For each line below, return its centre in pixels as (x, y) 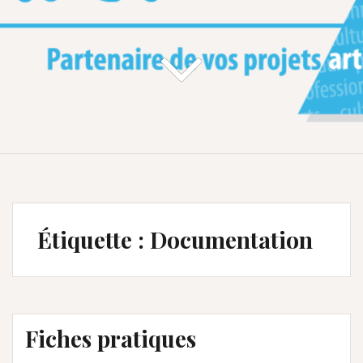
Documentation (231, 239)
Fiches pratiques (111, 338)
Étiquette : (94, 239)
